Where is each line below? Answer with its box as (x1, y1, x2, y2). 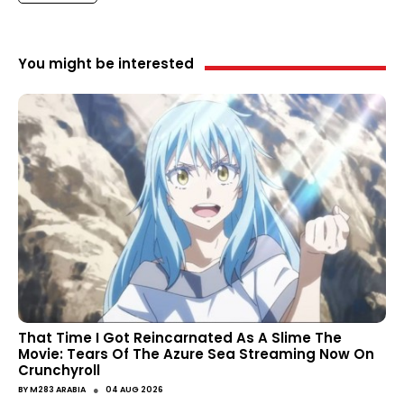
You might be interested (18, 54, 194, 74)
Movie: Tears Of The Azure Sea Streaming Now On (18, 344, 374, 363)
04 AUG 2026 (106, 384, 163, 396)
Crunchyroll (18, 360, 100, 380)
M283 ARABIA (30, 384, 86, 396)
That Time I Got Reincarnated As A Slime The (18, 327, 342, 347)
